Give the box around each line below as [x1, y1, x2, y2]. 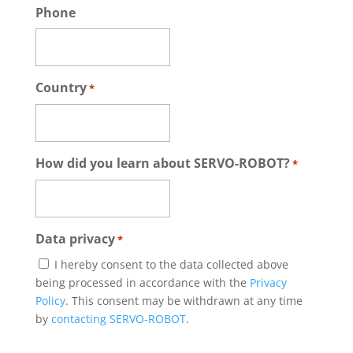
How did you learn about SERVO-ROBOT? [35, 154, 290, 172]
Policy [35, 293, 65, 308]
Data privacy [35, 230, 115, 247]
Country [35, 79, 87, 96]
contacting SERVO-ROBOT [50, 311, 186, 326]
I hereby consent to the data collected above [54, 257, 288, 272]
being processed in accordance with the [35, 275, 250, 290]
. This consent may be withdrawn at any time [65, 293, 303, 308]
